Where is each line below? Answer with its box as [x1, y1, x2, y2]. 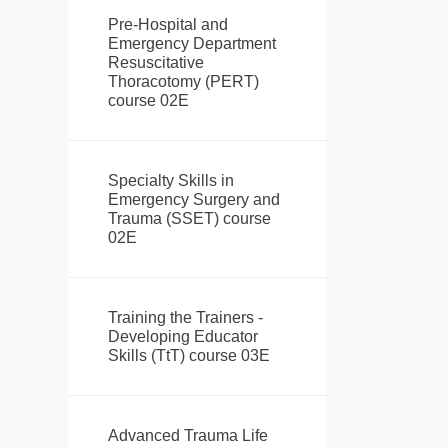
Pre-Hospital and [107, 16, 228, 34]
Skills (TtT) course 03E [107, 347, 270, 365]
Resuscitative [107, 54, 204, 72]
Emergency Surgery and [107, 191, 280, 209]
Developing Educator [107, 328, 258, 346]
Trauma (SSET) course [107, 210, 271, 228]
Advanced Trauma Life [107, 427, 268, 445]
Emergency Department [107, 35, 276, 53]
